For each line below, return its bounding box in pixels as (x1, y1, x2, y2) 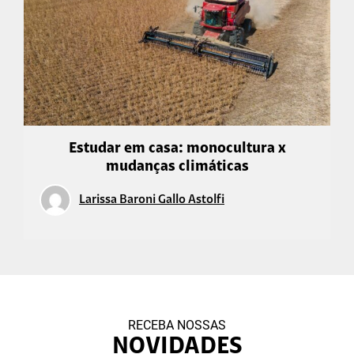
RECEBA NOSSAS (128, 318, 226, 333)
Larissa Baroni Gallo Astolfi (79, 193, 224, 206)
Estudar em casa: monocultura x (68, 141, 286, 157)
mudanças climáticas (105, 160, 249, 175)
